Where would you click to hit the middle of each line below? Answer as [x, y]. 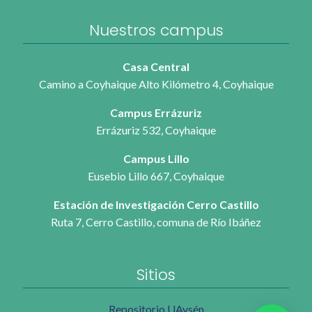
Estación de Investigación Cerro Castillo [156, 204]
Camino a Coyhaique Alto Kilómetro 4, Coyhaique [156, 84]
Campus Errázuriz [156, 112]
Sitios [156, 274]
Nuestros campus [156, 30]
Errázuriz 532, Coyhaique [156, 130]
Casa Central [156, 66]
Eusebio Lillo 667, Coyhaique [156, 175]
